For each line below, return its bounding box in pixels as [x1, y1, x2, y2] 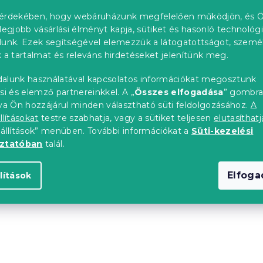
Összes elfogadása [134, 86, 224, 97]
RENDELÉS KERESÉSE [162, 52, 259, 63]
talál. [42, 138, 65, 149]
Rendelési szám [134, 3, 189, 12]
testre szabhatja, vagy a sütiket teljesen [38, 112, 214, 123]
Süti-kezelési [191, 125, 254, 136]
